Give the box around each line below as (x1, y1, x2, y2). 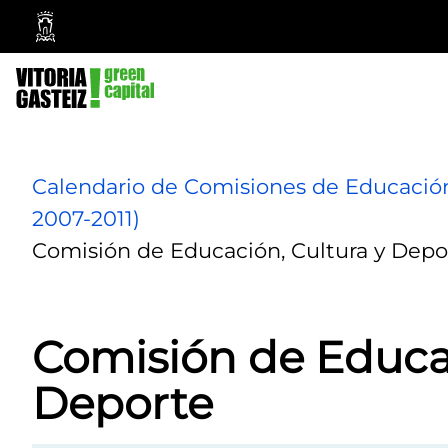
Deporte (32, 377, 213, 431)
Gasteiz (53, 48, 110, 72)
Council (53, 94, 108, 118)
